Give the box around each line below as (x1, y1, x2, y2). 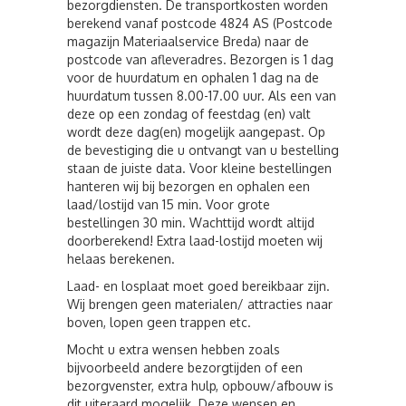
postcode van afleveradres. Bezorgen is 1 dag (67, 52, 333, 67)
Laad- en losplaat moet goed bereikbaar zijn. (67, 278, 330, 294)
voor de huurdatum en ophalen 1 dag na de (67, 70, 319, 85)
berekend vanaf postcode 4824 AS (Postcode (67, 15, 333, 31)
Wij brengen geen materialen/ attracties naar (67, 296, 333, 312)
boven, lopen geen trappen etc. (67, 314, 251, 330)
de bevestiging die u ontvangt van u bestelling (67, 142, 339, 158)
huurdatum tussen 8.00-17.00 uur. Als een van (67, 88, 336, 103)
